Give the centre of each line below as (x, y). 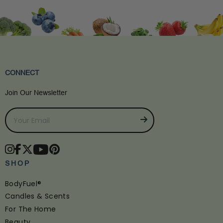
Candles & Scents (38, 196)
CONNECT (22, 72)
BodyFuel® (23, 183)
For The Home (31, 209)
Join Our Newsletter (36, 92)
